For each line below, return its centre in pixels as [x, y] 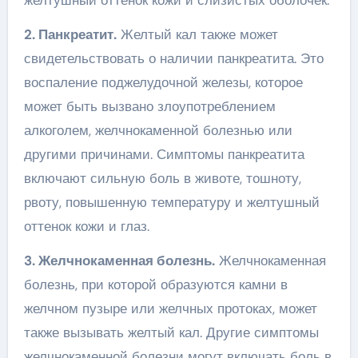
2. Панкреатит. [70, 34]
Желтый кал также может [197, 34]
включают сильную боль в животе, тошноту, [162, 178]
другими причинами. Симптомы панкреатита [164, 154]
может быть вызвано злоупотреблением [149, 106]
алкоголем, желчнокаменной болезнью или [158, 130]
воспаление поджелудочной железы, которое [163, 82]
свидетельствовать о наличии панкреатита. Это [173, 58]
